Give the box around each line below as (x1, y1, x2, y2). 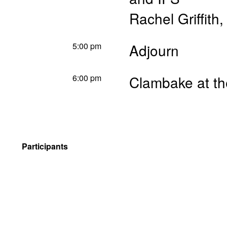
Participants (22, 140, 68, 152)
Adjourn (129, 40, 179, 60)
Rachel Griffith (129, 8, 219, 28)
